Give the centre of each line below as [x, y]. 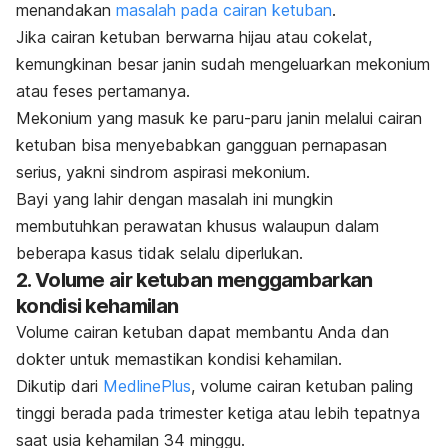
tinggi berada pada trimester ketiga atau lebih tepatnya [218, 412]
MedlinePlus [147, 385]
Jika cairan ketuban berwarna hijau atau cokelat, [194, 36]
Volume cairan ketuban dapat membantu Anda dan [202, 331]
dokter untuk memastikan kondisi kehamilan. [179, 358]
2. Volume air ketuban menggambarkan [194, 279]
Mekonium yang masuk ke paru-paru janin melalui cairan [219, 117]
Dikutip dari [59, 385]
